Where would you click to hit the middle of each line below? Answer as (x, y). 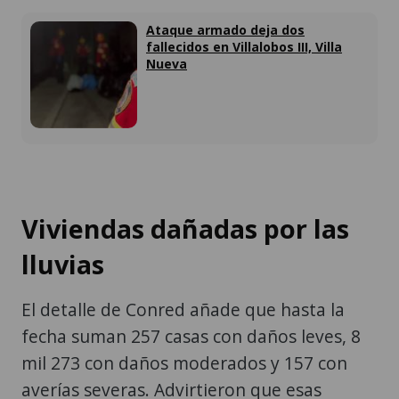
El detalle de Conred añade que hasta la (183, 309)
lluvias (63, 264)
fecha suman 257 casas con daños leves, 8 (191, 336)
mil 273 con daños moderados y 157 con (184, 362)
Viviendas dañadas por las (185, 228)
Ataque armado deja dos (225, 29)
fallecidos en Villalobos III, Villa (244, 46)
